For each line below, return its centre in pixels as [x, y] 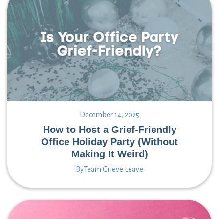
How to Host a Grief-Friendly [109, 130]
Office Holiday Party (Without [109, 142]
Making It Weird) [109, 154]
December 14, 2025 [109, 115]
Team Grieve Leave [113, 169]
